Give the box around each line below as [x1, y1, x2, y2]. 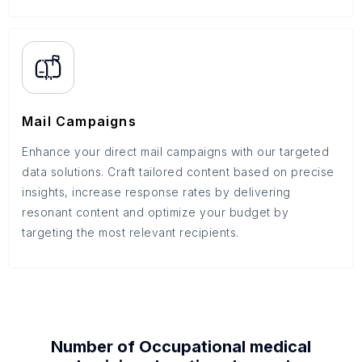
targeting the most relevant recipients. [22, 225, 239, 239]
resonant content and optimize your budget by [22, 205, 288, 219]
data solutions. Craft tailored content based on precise [22, 165, 335, 179]
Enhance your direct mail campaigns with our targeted [22, 145, 329, 158]
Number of [51, 337, 139, 356]
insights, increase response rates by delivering [22, 185, 291, 199]
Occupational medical [139, 337, 311, 356]
